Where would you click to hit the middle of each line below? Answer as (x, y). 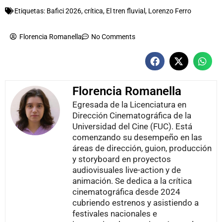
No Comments (113, 37)
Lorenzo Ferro (170, 11)
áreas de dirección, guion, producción (142, 148)
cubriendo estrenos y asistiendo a (136, 203)
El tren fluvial (126, 11)
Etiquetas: (30, 11)
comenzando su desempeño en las (137, 138)
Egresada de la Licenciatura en (129, 105)
